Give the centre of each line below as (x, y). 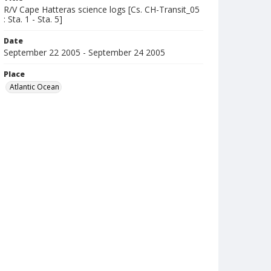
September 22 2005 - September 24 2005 (84, 52)
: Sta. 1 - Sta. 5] (33, 19)
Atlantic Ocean (34, 87)
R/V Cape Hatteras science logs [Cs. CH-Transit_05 (102, 9)
